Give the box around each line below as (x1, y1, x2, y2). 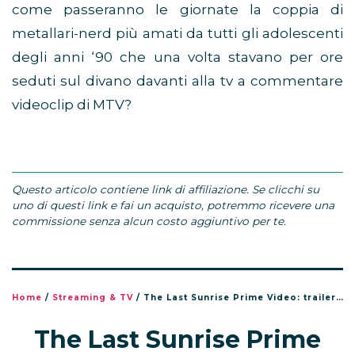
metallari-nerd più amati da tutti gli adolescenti (12, 25, 343, 42)
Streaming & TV (52, 292, 133, 303)
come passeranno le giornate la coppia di (12, 2, 343, 18)
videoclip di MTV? (12, 97, 132, 113)
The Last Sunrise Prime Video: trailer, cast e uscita (143, 292, 336, 303)
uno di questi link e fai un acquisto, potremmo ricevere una (12, 199, 334, 212)
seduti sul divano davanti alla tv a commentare (12, 73, 343, 90)
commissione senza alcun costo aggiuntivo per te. (12, 215, 286, 228)
